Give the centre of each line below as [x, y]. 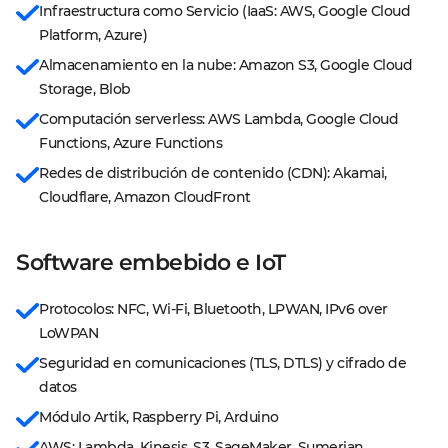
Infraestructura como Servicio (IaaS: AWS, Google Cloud [226, 11]
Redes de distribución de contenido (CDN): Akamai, [214, 173]
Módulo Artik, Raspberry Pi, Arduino [159, 417]
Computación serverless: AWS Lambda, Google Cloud [220, 119]
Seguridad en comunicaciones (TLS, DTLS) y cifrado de [224, 363]
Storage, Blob [85, 89]
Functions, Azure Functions [130, 143]
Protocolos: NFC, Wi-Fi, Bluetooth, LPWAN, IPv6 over [215, 309]
